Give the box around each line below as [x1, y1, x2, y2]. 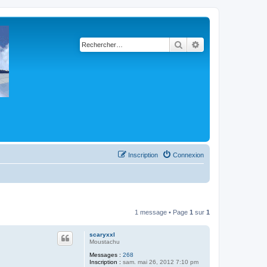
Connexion [173, 151, 204, 159]
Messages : [89, 251, 121, 258]
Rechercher [183, 39, 224, 49]
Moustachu [89, 238, 120, 245]
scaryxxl [89, 231, 115, 238]
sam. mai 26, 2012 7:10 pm [121, 258, 198, 265]
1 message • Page [135, 208, 190, 216]
